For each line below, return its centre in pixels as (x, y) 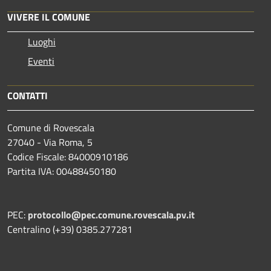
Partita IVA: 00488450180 (62, 171)
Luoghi (42, 41)
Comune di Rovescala (51, 127)
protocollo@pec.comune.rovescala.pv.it (111, 214)
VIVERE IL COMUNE (49, 17)
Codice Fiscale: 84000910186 (68, 156)
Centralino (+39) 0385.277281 (70, 229)
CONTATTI (28, 95)
